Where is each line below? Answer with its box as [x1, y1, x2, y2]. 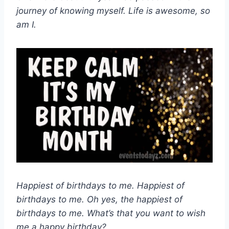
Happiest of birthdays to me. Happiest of [16, 180, 185, 191]
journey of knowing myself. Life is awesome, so [16, 6, 210, 16]
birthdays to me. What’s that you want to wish [16, 208, 205, 219]
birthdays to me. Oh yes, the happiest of [16, 194, 182, 205]
